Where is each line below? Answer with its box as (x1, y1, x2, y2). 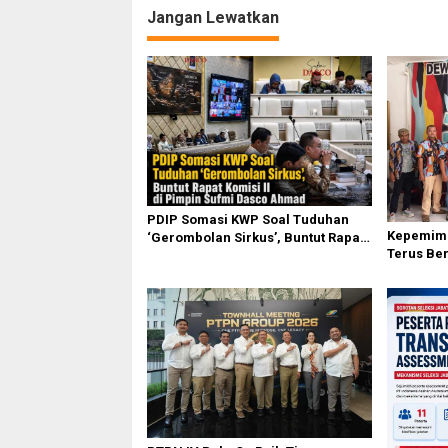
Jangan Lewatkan (147, 8, 279, 28)
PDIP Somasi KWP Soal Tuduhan (147, 212, 349, 228)
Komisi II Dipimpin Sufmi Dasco (147, 248, 344, 264)
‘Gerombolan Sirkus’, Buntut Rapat (147, 230, 364, 246)
